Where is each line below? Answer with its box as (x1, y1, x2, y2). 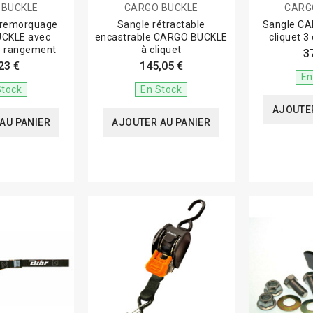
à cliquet (141, 44, 182, 56)
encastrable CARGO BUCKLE (94, 31, 228, 43)
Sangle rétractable (117, 19, 205, 31)
